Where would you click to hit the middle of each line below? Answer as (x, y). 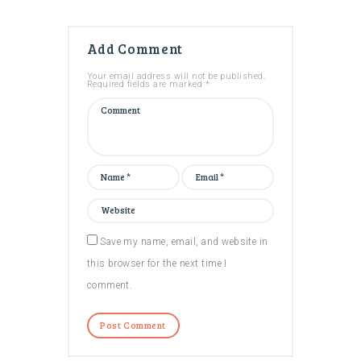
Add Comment (135, 49)
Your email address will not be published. (176, 77)
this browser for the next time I (157, 264)
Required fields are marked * (148, 85)
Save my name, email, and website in (184, 242)
